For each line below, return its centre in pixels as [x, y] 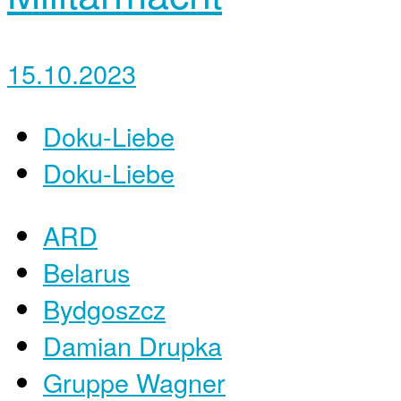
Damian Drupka [132, 345]
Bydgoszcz [104, 308]
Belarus [86, 271]
